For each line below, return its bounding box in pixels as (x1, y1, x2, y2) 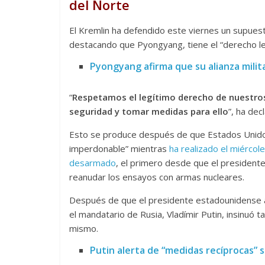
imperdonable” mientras (69, 143, 169, 155)
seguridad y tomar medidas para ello (69, 105, 228, 118)
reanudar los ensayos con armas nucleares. (69, 171, 244, 183)
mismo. (69, 222, 98, 235)
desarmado (69, 157, 116, 169)
